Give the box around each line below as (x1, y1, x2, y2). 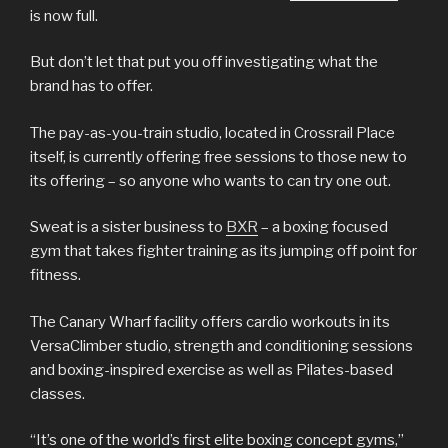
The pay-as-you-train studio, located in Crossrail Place (30, 123, 395, 142)
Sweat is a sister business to (30, 218, 226, 237)
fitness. (30, 266, 81, 285)
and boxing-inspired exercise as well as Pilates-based (30, 360, 393, 379)
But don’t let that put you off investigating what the (30, 53, 378, 72)
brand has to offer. (30, 77, 153, 96)
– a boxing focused (258, 218, 388, 237)
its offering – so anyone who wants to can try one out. (30, 171, 391, 190)
